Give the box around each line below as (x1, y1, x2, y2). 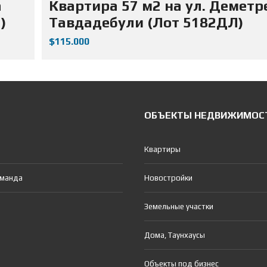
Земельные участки (144, 201, 213, 211)
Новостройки (144, 173, 193, 182)
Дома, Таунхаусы (144, 230, 205, 240)
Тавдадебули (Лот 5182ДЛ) (48, 14, 243, 30)
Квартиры (144, 144, 181, 154)
